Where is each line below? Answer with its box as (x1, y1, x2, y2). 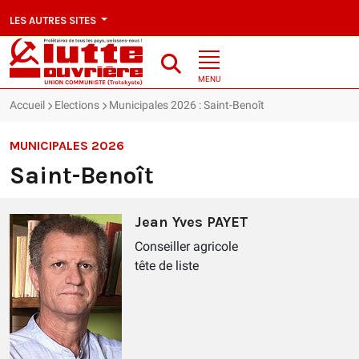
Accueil (10, 99, 45, 112)
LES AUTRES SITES (10, 14, 99, 26)
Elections (54, 99, 99, 112)
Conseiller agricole (135, 239, 238, 255)
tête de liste (135, 258, 199, 274)
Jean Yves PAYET (135, 213, 248, 232)
